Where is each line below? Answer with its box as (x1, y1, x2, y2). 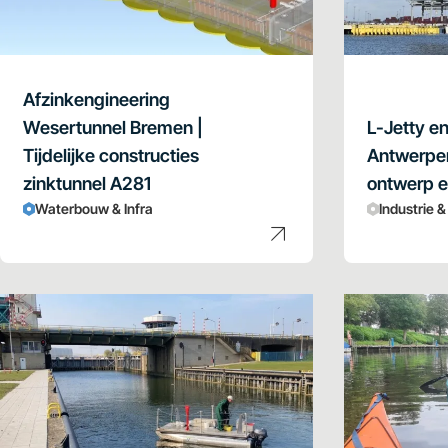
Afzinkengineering (23, 89, 170, 111)
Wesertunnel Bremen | (23, 117, 203, 139)
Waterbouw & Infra (35, 200, 153, 218)
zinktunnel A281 (23, 173, 151, 195)
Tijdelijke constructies (23, 145, 199, 167)
